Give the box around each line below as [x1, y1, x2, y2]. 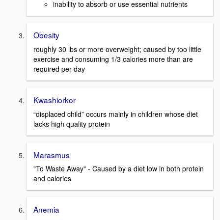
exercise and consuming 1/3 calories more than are [33, 54, 193, 64]
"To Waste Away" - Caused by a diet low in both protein [33, 164, 204, 174]
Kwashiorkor [33, 94, 76, 106]
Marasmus [33, 149, 70, 160]
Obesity [33, 29, 59, 41]
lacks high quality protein [33, 118, 110, 129]
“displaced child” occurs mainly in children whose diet [33, 109, 198, 119]
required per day [33, 64, 85, 74]
